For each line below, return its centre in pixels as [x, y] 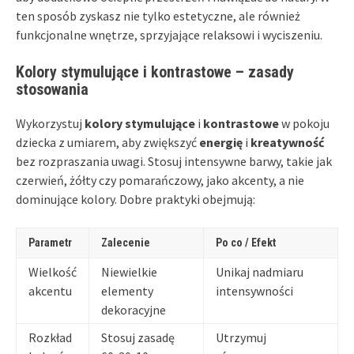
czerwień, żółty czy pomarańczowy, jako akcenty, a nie [160, 180]
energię [221, 142]
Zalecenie [126, 242]
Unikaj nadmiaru [260, 271]
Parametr [50, 242]
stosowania [52, 89]
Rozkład [50, 337]
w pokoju [304, 123]
